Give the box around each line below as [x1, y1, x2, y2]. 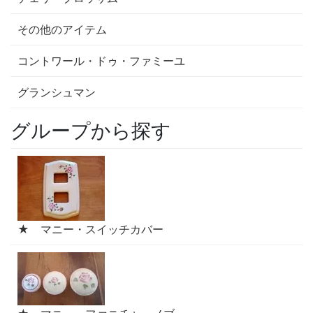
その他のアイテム [17, 22, 107, 37]
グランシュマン [17, 85, 96, 100]
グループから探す [10, 119, 171, 143]
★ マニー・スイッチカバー [17, 222, 163, 237]
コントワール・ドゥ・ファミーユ [17, 54, 185, 68]
